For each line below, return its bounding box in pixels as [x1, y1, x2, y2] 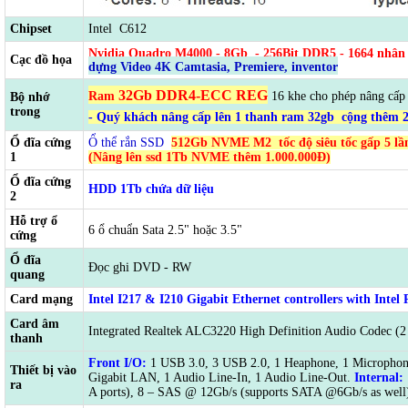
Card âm [10, 317, 59, 331]
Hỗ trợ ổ [10, 214, 57, 229]
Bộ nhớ [10, 90, 50, 105]
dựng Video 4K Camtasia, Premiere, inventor [88, 60, 338, 75]
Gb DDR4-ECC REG [133, 87, 268, 104]
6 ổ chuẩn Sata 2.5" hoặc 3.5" [88, 223, 242, 238]
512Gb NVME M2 [171, 136, 275, 150]
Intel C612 [88, 22, 147, 36]
